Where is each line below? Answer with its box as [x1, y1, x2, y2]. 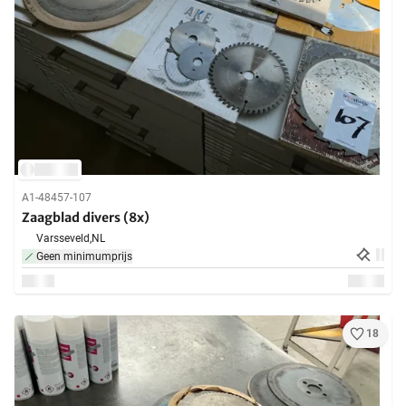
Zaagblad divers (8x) [22, 209, 150, 227]
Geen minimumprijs [36, 250, 132, 264]
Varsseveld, [36, 232, 92, 246]
